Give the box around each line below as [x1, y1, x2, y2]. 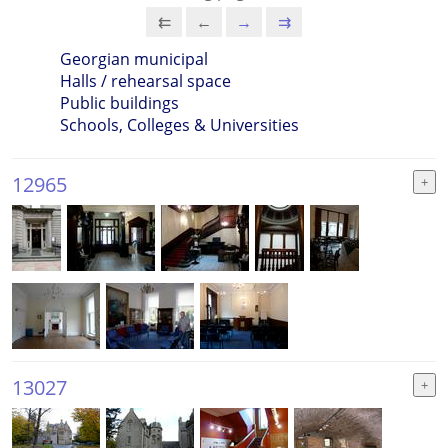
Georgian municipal [60, 48, 208, 70]
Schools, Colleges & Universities [60, 114, 299, 136]
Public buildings [60, 92, 179, 114]
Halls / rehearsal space [60, 70, 231, 92]
